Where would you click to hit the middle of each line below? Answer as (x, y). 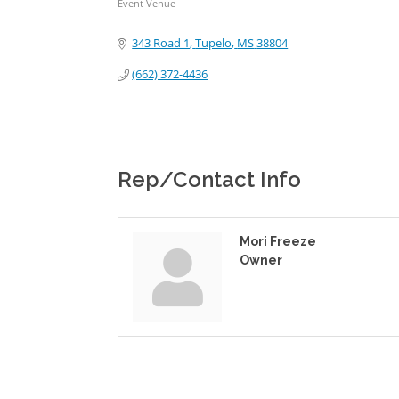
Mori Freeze (278, 242)
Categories (153, 16)
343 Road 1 (161, 43)
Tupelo (214, 43)
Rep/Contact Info (209, 180)
